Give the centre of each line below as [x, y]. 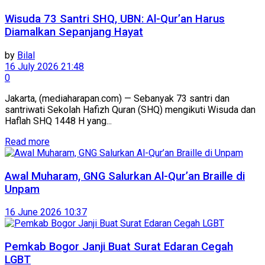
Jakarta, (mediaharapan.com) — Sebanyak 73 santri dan [117, 98]
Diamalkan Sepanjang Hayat [74, 32]
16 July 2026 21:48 [44, 66]
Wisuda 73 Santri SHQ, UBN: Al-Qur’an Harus [115, 19]
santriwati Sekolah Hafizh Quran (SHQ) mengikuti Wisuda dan [130, 109]
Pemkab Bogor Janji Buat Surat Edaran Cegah [119, 247]
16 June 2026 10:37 [46, 212]
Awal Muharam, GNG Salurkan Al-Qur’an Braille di [125, 176]
